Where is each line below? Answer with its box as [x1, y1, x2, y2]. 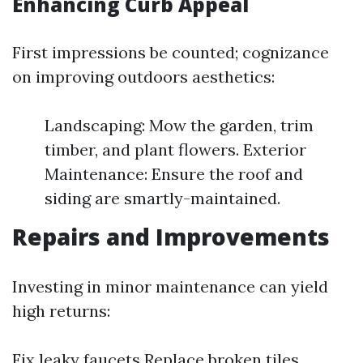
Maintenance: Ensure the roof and [45, 164, 303, 184]
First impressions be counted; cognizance [12, 42, 329, 62]
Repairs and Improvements [12, 221, 330, 252]
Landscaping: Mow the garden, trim [45, 115, 314, 135]
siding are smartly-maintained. [45, 188, 280, 208]
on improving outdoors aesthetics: [12, 66, 275, 87]
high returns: [12, 301, 110, 321]
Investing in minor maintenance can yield [12, 276, 328, 297]
